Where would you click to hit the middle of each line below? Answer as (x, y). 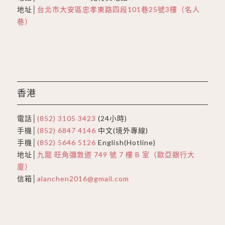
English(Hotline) (126, 142)
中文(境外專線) (122, 130)
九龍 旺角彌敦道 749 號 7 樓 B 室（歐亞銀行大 (116, 154)
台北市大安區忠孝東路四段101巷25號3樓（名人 (118, 9)
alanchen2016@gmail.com (83, 178)
